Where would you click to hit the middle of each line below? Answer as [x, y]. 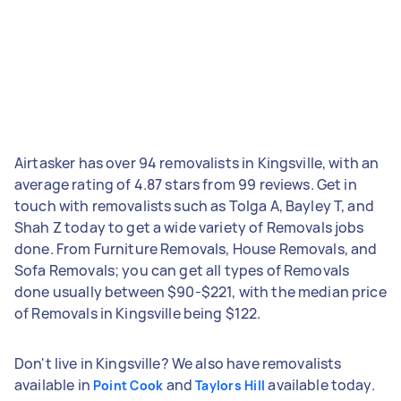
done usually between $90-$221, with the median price [200, 291]
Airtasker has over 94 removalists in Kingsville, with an [197, 162]
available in [54, 384]
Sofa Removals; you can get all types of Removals [182, 270]
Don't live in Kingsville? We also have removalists [178, 363]
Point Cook [128, 385]
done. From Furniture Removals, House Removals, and [196, 248]
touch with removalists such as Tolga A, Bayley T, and [194, 205]
